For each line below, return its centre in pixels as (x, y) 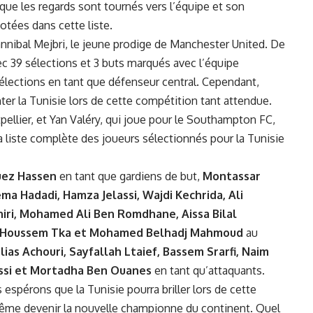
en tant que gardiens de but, (130, 176)
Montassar (232, 176)
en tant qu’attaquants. (208, 270)
